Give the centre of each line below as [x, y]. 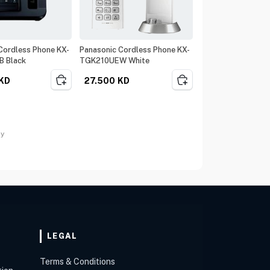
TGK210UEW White [115, 61]
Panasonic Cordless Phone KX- [135, 50]
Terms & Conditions [78, 262]
